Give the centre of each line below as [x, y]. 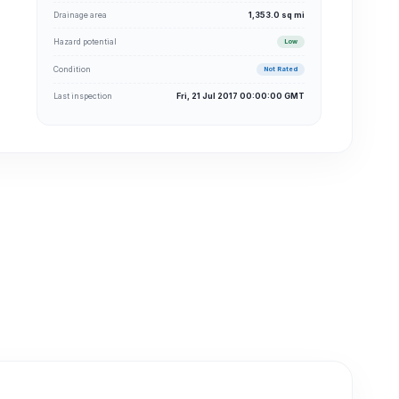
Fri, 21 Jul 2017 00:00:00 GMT [240, 96]
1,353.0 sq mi [277, 15]
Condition [72, 69]
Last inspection [83, 96]
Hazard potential [85, 41]
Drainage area [80, 15]
